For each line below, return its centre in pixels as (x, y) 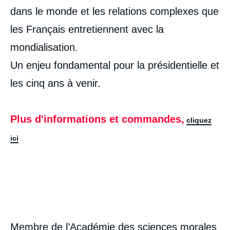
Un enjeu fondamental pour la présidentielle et (115, 65)
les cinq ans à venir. (55, 83)
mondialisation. (44, 47)
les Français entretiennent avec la (87, 30)
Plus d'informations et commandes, (97, 119)
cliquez (199, 120)
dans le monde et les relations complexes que (114, 12)
